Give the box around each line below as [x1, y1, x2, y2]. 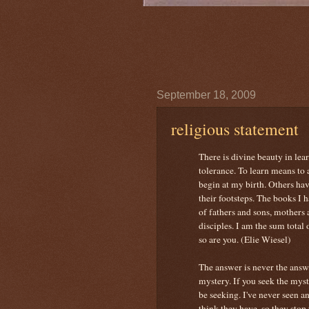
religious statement [171, 118, 299, 140]
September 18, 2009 [157, 89, 256, 101]
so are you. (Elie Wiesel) [199, 232, 291, 246]
